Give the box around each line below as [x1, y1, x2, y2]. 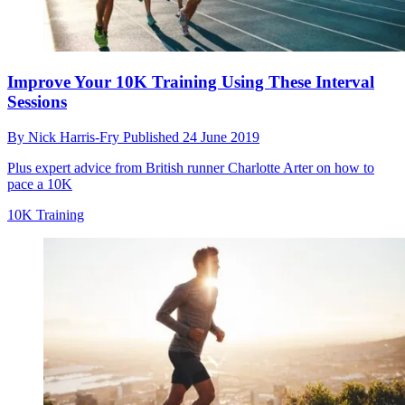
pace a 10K [7, 175, 72, 192]
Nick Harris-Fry [28, 128, 123, 145]
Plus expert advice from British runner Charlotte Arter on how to [7, 159, 374, 175]
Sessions [7, 92, 67, 112]
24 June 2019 [183, 128, 259, 145]
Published [123, 128, 183, 145]
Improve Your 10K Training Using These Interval [7, 72, 374, 92]
